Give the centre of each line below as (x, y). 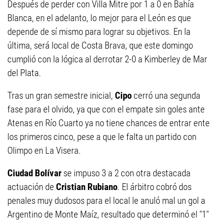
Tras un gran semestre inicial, (60, 96)
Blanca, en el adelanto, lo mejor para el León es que (99, 18)
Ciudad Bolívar (34, 173)
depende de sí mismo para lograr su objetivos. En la (99, 32)
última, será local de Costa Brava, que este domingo (100, 45)
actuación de (31, 187)
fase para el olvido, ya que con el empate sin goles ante (106, 109)
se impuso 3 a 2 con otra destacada (126, 173)
